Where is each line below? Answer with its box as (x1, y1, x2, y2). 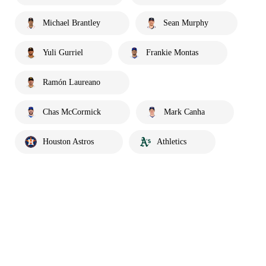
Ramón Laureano (43, 78, 100, 87)
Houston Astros (43, 137, 94, 146)
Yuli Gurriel (43, 48, 83, 57)
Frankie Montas (146, 48, 198, 57)
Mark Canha (164, 107, 205, 116)
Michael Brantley (43, 18, 100, 27)
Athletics (157, 137, 186, 146)
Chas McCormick (43, 107, 101, 116)
